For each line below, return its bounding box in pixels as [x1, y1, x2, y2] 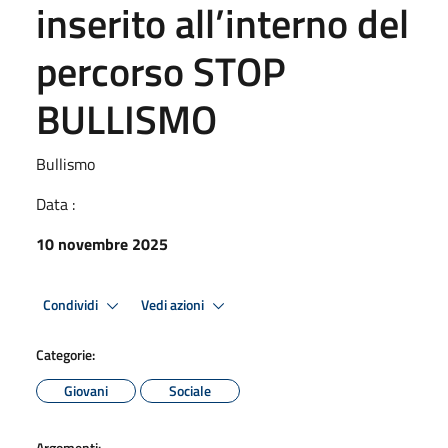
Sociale [169, 380, 211, 401]
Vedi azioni [141, 293, 207, 316]
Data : [36, 192, 75, 216]
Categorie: [36, 344, 95, 365]
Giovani [64, 380, 108, 401]
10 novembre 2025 [36, 232, 168, 256]
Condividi [43, 293, 101, 316]
